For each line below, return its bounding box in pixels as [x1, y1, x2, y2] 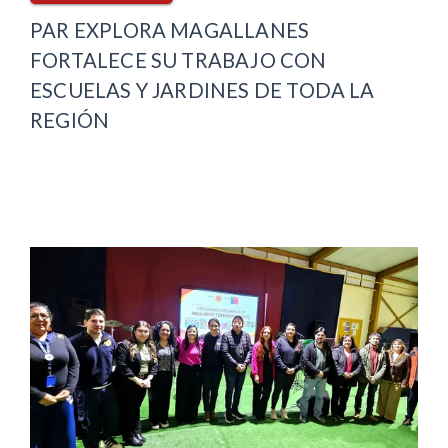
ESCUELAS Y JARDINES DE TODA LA [30, 78, 375, 103]
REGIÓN [30, 108, 110, 133]
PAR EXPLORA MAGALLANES [30, 18, 310, 43]
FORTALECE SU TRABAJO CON [30, 48, 327, 73]
